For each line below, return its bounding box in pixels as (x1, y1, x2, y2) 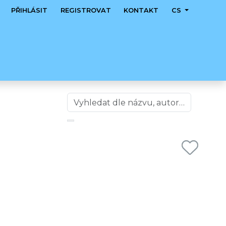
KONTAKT (124, 7, 159, 14)
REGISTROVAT (60, 7, 111, 14)
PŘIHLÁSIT (11, 7, 48, 14)
